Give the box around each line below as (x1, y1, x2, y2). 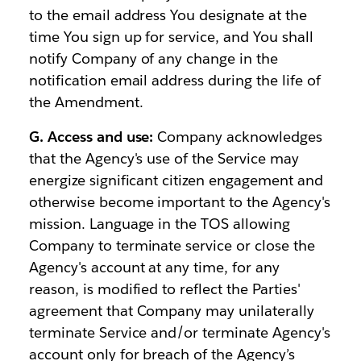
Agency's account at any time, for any (28, 258, 280, 276)
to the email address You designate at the (28, 6, 307, 24)
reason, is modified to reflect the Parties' (28, 280, 301, 298)
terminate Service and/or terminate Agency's (28, 323, 330, 342)
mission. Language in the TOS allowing (28, 214, 291, 233)
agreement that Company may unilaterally (28, 301, 314, 320)
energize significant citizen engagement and (28, 171, 323, 189)
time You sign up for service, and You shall (28, 27, 313, 46)
